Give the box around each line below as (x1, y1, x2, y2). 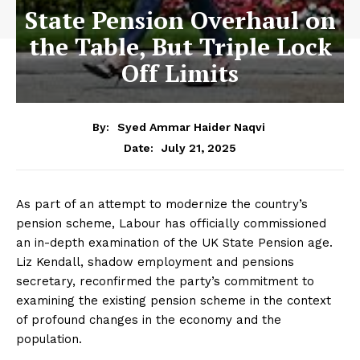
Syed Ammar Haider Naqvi (117, 120, 265, 133)
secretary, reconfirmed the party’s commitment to (16, 273, 314, 288)
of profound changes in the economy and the (16, 312, 281, 327)
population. (16, 331, 82, 346)
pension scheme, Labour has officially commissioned (16, 215, 326, 231)
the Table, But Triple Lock (28, 31, 332, 63)
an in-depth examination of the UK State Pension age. (16, 235, 333, 250)
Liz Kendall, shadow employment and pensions (16, 254, 294, 269)
